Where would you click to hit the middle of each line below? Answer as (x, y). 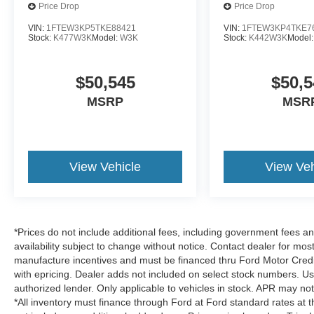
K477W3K (73, 37)
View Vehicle (105, 166)
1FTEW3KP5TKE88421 (91, 28)
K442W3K (268, 37)
